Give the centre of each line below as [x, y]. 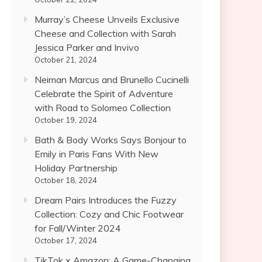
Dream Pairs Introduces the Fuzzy [106, 200]
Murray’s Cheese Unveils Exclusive [107, 19]
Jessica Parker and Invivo [87, 47]
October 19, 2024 [66, 120]
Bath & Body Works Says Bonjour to [111, 140]
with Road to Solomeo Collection [103, 108]
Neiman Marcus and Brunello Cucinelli [112, 80]
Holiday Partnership [76, 168]
